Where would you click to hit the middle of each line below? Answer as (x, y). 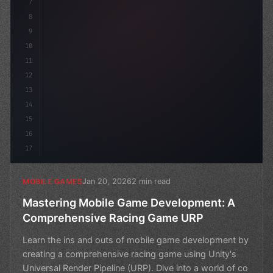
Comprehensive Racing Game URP (113, 218)
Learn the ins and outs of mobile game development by (136, 239)
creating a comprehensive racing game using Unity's (129, 253)
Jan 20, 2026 (107, 181)
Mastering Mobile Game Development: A (129, 202)
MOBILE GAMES (52, 182)
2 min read (151, 181)
